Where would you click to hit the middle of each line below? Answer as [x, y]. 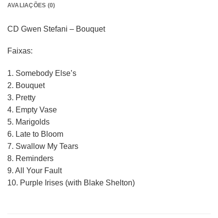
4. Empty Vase [32, 110]
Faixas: [20, 51]
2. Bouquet [26, 86]
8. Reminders [30, 159]
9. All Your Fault [35, 171]
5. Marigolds [28, 122]
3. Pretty [21, 98]
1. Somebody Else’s [42, 73]
